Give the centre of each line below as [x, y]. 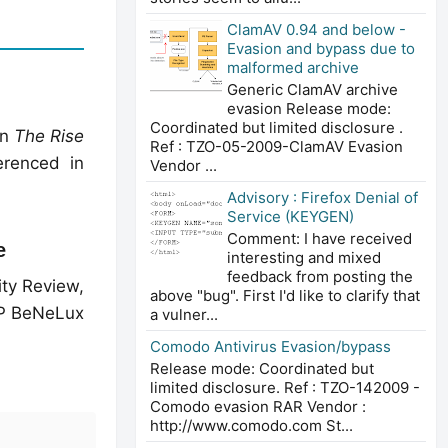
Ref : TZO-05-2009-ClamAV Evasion [276, 146]
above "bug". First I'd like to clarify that [285, 295]
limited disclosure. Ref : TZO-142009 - [285, 387]
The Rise [49, 135]
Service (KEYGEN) [290, 216]
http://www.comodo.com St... [251, 425]
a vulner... [184, 314]
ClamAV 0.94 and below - [316, 29]
